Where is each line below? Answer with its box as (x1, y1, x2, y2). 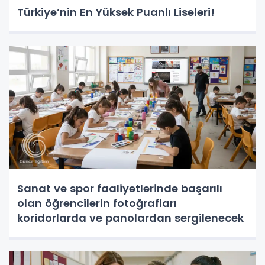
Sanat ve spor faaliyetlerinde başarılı (17, 180, 222, 196)
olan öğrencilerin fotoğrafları (17, 195, 177, 211)
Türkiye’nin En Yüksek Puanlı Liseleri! (17, 4, 215, 20)
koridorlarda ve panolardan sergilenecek (17, 210, 244, 225)
